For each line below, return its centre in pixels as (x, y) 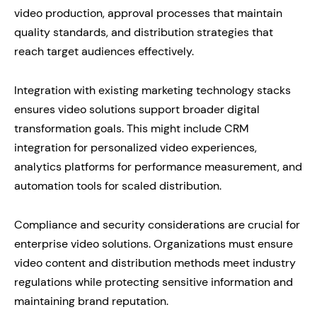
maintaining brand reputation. (91, 301)
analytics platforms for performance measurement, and (158, 166)
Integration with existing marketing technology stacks (152, 90)
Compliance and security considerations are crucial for (157, 224)
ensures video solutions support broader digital (137, 109)
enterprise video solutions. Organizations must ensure (154, 243)
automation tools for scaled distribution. (118, 185)
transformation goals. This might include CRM (132, 128)
